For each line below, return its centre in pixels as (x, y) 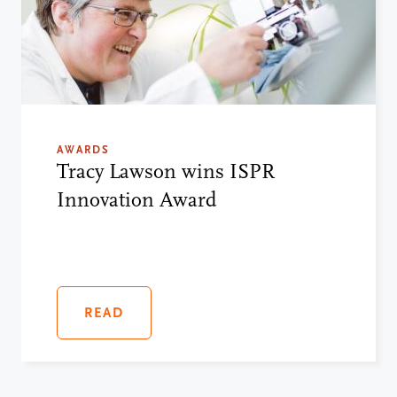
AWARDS (83, 149)
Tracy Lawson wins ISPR (166, 171)
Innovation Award (137, 199)
